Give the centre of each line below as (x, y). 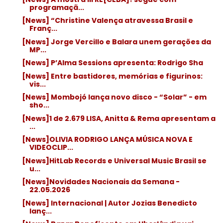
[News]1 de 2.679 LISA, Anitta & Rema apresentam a (118, 118)
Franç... (43, 28)
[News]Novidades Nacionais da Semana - (101, 182)
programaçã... (56, 7)
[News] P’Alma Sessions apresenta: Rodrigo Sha (112, 63)
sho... (39, 105)
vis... (37, 84)
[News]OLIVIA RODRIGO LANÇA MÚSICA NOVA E (107, 139)
